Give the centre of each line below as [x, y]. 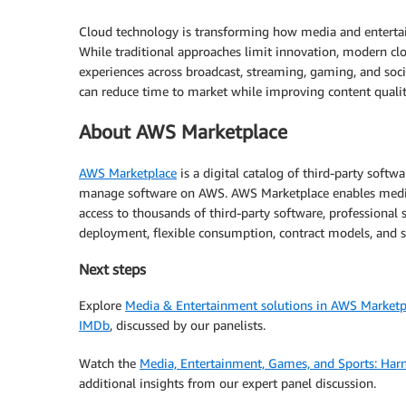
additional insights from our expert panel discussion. [227, 383]
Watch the [109, 363]
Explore [102, 305]
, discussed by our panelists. [188, 325]
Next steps [112, 269]
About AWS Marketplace [183, 132]
